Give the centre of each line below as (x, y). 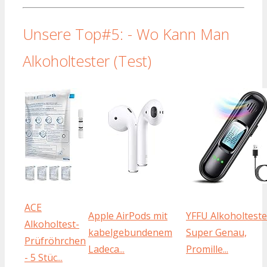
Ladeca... (106, 249)
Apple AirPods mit (128, 216)
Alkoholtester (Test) (87, 60)
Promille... (207, 249)
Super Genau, (216, 233)
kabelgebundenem (130, 233)
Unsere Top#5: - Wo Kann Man (126, 34)
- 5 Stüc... (44, 258)
